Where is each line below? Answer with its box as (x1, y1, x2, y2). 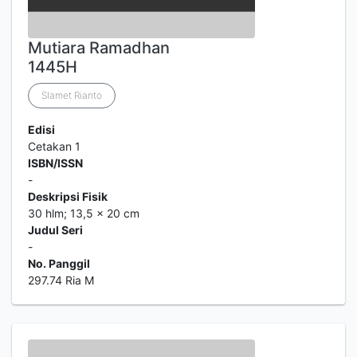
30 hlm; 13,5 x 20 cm (28, 206, 139, 220)
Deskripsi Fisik (28, 190, 108, 203)
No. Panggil (28, 257, 90, 270)
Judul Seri (28, 223, 83, 237)
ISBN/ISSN (28, 156, 83, 170)
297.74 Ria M (28, 273, 94, 287)
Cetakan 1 (28, 139, 80, 153)
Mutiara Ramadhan (28, 38, 170, 57)
